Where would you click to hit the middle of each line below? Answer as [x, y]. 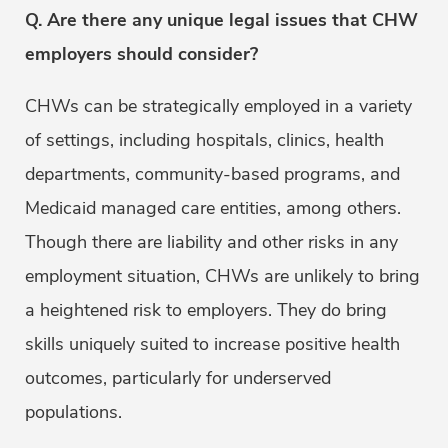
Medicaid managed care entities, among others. [213, 208]
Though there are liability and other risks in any [211, 242]
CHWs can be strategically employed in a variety [218, 106]
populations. [73, 412]
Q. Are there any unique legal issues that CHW [221, 20]
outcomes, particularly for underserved [178, 378]
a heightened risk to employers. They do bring [206, 310]
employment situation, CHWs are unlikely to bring [222, 276]
